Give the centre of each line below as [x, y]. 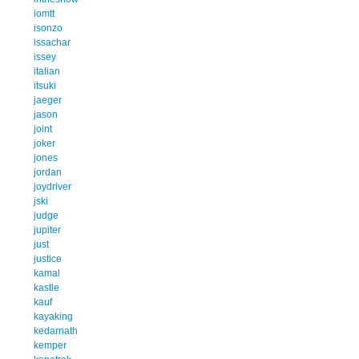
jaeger [48, 100]
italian [47, 71]
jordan [48, 172]
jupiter [47, 230]
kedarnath [56, 331]
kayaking [53, 316]
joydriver [52, 186]
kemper [50, 345]
